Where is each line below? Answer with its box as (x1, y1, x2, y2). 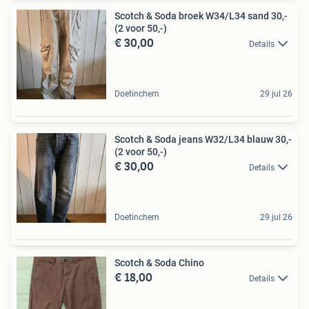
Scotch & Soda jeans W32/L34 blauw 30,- (114, 133, 292, 145)
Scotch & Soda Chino (114, 257, 204, 268)
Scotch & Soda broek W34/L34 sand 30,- (114, 10, 288, 21)
